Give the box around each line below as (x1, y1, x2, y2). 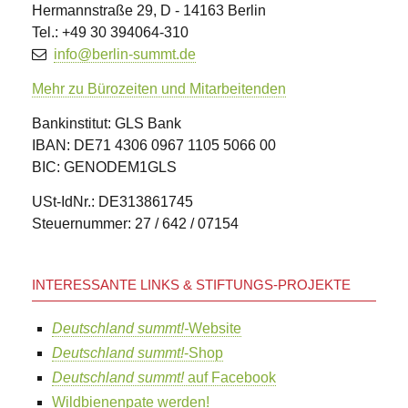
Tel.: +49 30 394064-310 (32, 25, 189, 41)
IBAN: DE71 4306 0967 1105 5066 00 (32, 138, 276, 154)
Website (189, 321, 241, 337)
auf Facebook (184, 370, 276, 386)
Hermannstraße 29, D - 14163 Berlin (32, 3, 266, 19)
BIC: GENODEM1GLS (32, 159, 177, 176)
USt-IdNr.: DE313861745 (32, 194, 193, 210)
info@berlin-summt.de (54, 46, 196, 63)
